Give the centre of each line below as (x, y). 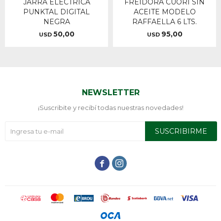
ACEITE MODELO (165, 12)
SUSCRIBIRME (181, 131)
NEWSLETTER (110, 92)
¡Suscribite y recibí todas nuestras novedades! (110, 108)
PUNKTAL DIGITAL (56, 12)
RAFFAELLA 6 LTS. (165, 22)
